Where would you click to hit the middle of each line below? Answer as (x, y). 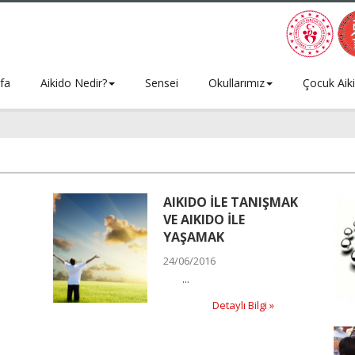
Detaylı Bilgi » (243, 305)
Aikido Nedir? (72, 83)
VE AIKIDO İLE (204, 219)
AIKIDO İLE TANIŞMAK (231, 202)
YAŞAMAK (194, 237)
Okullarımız (235, 83)
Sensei (160, 83)
